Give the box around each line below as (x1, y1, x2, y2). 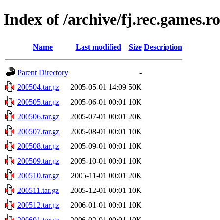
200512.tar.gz (17, 200, 59, 209)
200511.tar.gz (17, 186, 59, 194)
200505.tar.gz (17, 97, 59, 106)
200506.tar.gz (17, 112, 59, 121)
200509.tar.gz (17, 156, 59, 165)
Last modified (75, 42, 121, 51)
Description (144, 42, 182, 51)
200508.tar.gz (17, 141, 59, 150)
